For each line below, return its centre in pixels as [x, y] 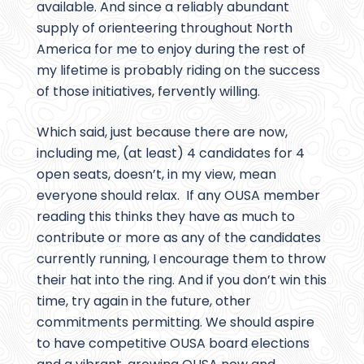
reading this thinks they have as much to [166, 217]
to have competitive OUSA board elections [173, 344]
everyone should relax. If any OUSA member [178, 196]
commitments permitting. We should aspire [175, 323]
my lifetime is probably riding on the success [178, 71]
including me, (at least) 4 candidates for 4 [171, 154]
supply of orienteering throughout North [165, 28]
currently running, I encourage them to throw [181, 259]
